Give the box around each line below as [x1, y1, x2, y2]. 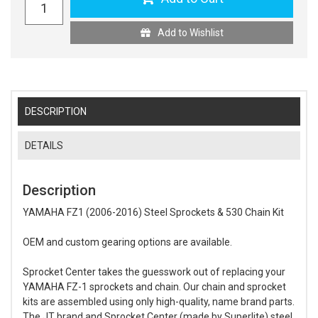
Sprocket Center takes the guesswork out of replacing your [23, 265, 285, 278]
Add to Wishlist [157, 27, 224, 38]
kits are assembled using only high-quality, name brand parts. [23, 295, 295, 307]
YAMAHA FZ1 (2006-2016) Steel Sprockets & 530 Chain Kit [23, 206, 284, 218]
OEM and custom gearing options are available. [23, 236, 232, 248]
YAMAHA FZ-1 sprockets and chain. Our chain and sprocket [23, 280, 286, 292]
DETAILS [25, 140, 64, 152]
